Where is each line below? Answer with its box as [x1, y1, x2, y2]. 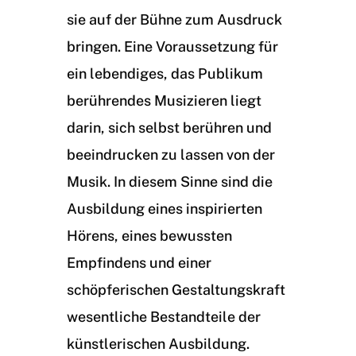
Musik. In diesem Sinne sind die [67, 173, 273, 190]
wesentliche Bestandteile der [67, 308, 261, 325]
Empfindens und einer [67, 254, 211, 271]
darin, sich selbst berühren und [67, 119, 272, 136]
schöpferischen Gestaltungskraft [67, 281, 285, 298]
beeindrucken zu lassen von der [67, 146, 275, 163]
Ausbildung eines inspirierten [67, 200, 262, 217]
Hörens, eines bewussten [67, 227, 232, 244]
